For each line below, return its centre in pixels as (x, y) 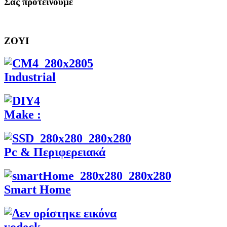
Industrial (30, 77)
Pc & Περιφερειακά (55, 152)
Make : (23, 115)
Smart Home (37, 189)
